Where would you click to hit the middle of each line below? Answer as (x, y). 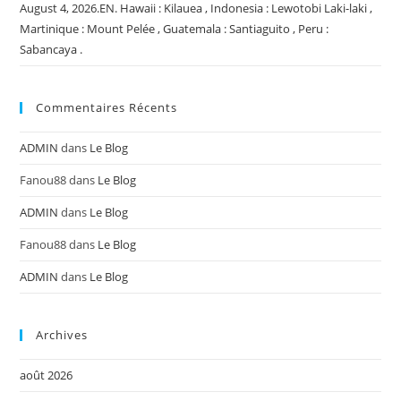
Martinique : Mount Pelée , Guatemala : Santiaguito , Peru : (175, 28)
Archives (62, 334)
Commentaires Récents (107, 107)
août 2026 (47, 375)
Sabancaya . (51, 49)
